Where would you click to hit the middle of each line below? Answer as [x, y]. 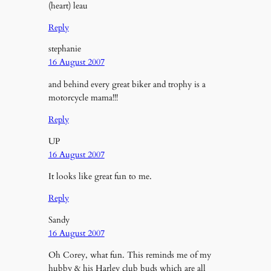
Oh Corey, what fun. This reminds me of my [129, 255]
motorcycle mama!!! [83, 97]
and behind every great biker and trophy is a [127, 84]
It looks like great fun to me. [100, 176]
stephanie [64, 49]
